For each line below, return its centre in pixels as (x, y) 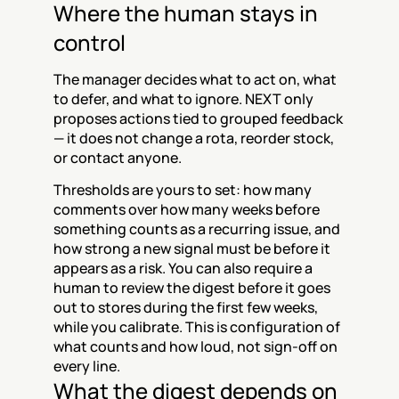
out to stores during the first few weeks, (186, 307)
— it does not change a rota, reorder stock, (194, 138)
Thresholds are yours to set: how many (183, 190)
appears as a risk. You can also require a (183, 268)
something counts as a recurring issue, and (197, 229)
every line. (87, 366)
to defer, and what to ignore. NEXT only (183, 99)
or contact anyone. (118, 158)
